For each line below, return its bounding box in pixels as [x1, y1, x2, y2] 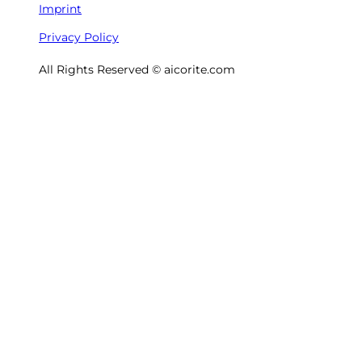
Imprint [39, 2, 82, 17]
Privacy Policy [39, 30, 119, 45]
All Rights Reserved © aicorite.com [39, 62, 235, 78]
